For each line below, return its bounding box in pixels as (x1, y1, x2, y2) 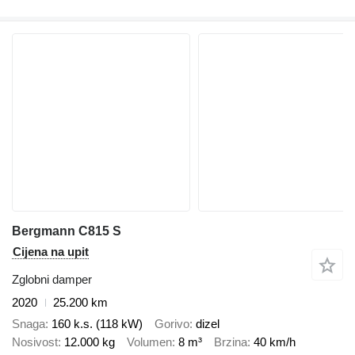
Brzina (214, 334, 247, 349)
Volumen (127, 334, 172, 349)
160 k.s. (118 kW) (52, 316, 143, 330)
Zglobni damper (12, 273, 92, 287)
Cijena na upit (13, 245, 89, 259)
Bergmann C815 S (12, 224, 121, 239)
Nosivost (12, 334, 58, 349)
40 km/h (254, 334, 296, 349)
